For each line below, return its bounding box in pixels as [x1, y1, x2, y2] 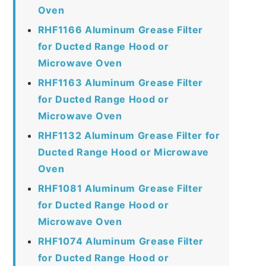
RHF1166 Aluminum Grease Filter [37, 23, 203, 36]
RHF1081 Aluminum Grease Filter [37, 182, 203, 194]
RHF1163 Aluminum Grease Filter [37, 76, 203, 88]
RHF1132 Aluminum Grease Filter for [37, 129, 220, 141]
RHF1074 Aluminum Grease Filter [37, 235, 204, 247]
